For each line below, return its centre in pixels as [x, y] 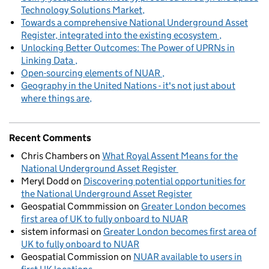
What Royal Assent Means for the [170, 156]
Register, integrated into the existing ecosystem [120, 35]
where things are [55, 98]
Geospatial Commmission [74, 207]
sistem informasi [55, 232]
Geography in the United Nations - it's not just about [128, 86]
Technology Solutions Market [82, 10]
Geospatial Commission [70, 257]
